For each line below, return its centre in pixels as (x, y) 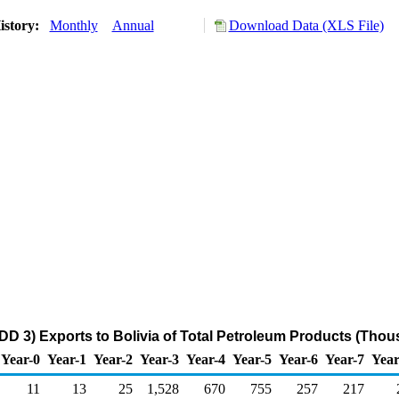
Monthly (73, 25)
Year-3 (159, 359)
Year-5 (252, 359)
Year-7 (345, 359)
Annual (133, 25)
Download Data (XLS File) (306, 25)
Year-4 (206, 359)
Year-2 (113, 359)
